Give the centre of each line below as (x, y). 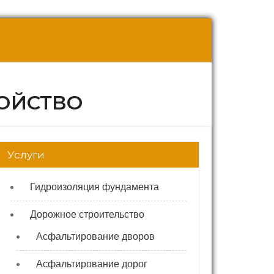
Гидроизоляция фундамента (94, 187)
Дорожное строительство (87, 214)
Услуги (26, 155)
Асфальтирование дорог (92, 264)
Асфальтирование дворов (95, 236)
